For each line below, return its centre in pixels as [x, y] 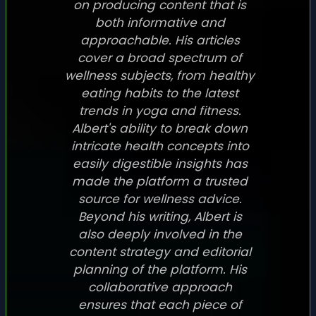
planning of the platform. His [160, 269]
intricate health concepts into [160, 146]
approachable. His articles [160, 40]
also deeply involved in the [160, 234]
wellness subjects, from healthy [160, 75]
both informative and [160, 22]
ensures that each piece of [160, 304]
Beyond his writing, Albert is [160, 216]
